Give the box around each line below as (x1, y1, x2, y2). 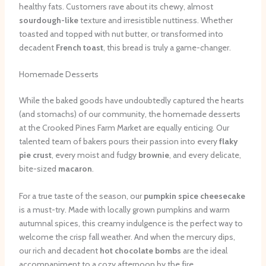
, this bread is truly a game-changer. (103, 42, 231, 53)
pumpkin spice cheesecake (143, 190, 245, 201)
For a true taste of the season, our (18, 190, 144, 201)
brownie (138, 150, 169, 161)
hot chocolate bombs (99, 245, 181, 256)
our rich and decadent (18, 245, 100, 256)
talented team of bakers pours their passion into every (18, 136, 219, 147)
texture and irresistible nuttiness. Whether (78, 15, 233, 26)
